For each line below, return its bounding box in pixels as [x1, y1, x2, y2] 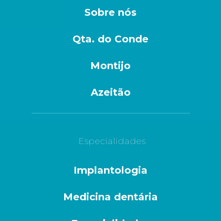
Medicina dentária [63, 190, 158, 203]
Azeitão [90, 86, 131, 98]
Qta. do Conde [73, 33, 148, 45]
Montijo [90, 59, 131, 72]
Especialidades [78, 135, 146, 147]
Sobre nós [84, 6, 137, 18]
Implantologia [74, 164, 147, 176]
